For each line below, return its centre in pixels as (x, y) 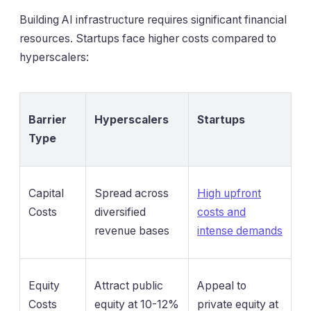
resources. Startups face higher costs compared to (148, 39)
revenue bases (132, 231)
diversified (120, 212)
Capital (46, 194)
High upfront (229, 194)
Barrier (48, 120)
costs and (221, 212)
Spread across (132, 194)
